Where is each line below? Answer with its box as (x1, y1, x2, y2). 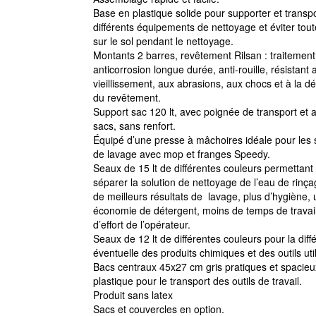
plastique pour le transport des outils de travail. (93, 274, 302, 288)
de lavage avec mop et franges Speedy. (93, 147, 270, 161)
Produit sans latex (93, 288, 173, 302)
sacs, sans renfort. (93, 119, 176, 133)
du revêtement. (93, 90, 161, 104)
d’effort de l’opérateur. (93, 217, 190, 231)
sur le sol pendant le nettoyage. (93, 34, 233, 48)
